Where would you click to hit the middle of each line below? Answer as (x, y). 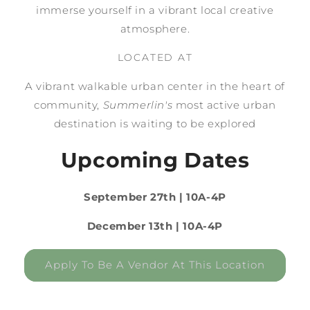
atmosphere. (155, 28)
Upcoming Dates (155, 160)
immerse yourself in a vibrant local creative (155, 10)
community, (68, 104)
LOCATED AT (155, 57)
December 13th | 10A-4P (155, 226)
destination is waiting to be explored (155, 123)
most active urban (226, 104)
